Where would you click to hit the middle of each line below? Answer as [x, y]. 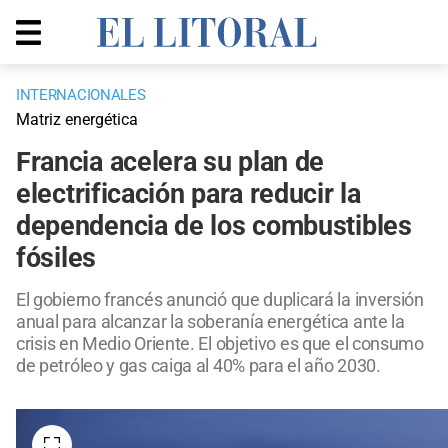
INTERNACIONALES [81, 95]
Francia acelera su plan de [170, 162]
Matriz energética [77, 120]
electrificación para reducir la [188, 194]
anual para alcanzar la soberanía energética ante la [210, 322]
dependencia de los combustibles [214, 226]
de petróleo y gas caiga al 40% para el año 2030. [198, 366]
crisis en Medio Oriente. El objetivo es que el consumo [220, 344]
